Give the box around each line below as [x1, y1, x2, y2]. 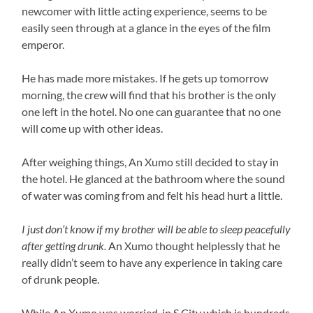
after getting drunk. [22, 238, 107, 252]
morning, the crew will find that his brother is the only [22, 87, 277, 101]
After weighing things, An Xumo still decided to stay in [22, 154, 279, 168]
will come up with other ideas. [22, 121, 163, 135]
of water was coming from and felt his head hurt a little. [22, 188, 283, 202]
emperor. [22, 37, 65, 51]
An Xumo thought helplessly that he [106, 238, 281, 252]
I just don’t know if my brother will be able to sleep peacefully [22, 221, 291, 235]
